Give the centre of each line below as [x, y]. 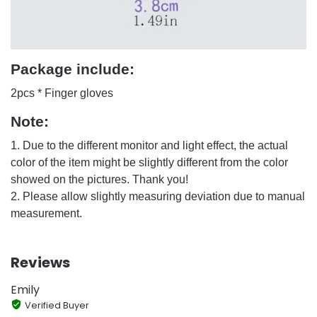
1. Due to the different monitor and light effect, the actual [149, 145]
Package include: [73, 69]
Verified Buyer [57, 305]
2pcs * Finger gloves [62, 93]
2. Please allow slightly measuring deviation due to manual [158, 196]
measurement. [46, 213]
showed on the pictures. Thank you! [99, 179]
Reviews [40, 262]
